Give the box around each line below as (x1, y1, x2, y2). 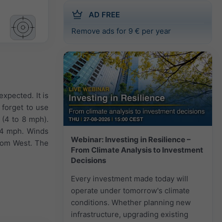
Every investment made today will (71, 173, 188, 183)
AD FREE (89, 9, 120, 19)
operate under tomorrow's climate (71, 185, 190, 195)
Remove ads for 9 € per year (71, 26, 171, 36)
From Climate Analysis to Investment (71, 145, 203, 155)
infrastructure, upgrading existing (71, 209, 188, 219)
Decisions (71, 155, 106, 165)
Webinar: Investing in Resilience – (71, 134, 191, 144)
